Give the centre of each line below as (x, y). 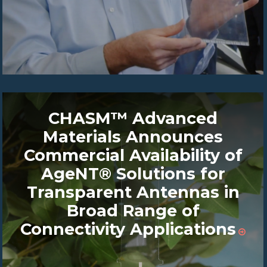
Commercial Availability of (133, 155)
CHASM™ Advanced (133, 118)
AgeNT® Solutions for (133, 173)
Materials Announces (133, 136)
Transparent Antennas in (133, 192)
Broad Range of (133, 210)
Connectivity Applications (128, 229)
